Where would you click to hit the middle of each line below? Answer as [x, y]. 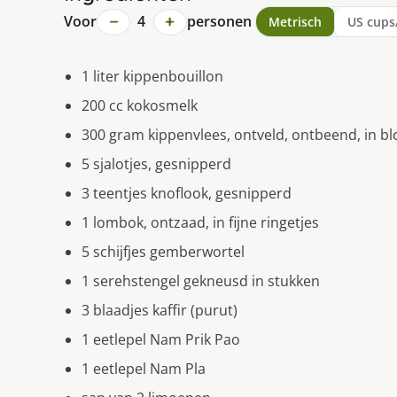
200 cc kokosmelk [140, 106]
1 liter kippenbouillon [152, 77]
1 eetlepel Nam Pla [144, 369]
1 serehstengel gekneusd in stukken [201, 281]
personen [219, 22]
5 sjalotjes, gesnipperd [156, 164]
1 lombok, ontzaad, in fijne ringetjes [200, 223]
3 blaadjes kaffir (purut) [160, 311]
